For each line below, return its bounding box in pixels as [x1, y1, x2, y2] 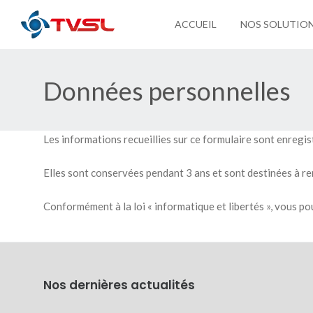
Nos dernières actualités [43, 277, 195, 293]
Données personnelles [43, 75, 291, 106]
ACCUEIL [174, 18, 217, 30]
